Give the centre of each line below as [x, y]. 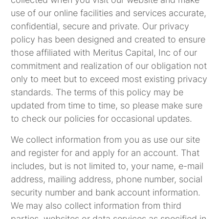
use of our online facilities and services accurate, [109, 13]
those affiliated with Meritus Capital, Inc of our [104, 53]
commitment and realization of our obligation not [109, 66]
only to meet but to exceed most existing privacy [109, 79]
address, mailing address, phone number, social [107, 179]
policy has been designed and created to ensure [108, 39]
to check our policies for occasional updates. [102, 119]
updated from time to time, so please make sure [107, 105]
